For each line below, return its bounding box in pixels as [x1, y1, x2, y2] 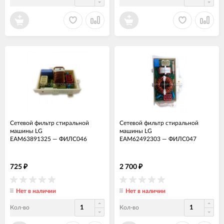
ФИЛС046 [59, 135, 87, 142]
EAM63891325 [10, 135, 51, 142]
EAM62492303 [119, 135, 160, 142]
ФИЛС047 [168, 135, 196, 142]
